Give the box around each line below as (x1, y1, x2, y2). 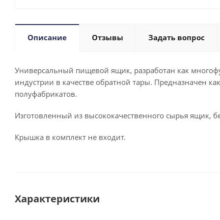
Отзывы (92, 32, 123, 42)
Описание (27, 32, 67, 42)
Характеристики (15, 192, 100, 205)
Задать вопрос (148, 32, 205, 42)
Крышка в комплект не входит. (15, 132, 126, 142)
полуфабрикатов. (15, 89, 77, 99)
